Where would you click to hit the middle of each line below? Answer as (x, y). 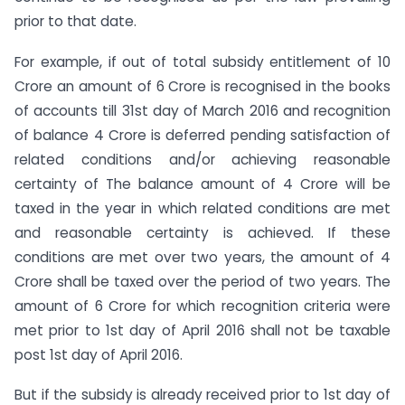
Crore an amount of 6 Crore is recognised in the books (202, 86)
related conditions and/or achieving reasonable (202, 159)
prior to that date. (75, 21)
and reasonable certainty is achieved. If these (202, 232)
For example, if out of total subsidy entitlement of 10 (202, 61)
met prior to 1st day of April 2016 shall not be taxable (202, 330)
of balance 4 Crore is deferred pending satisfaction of (202, 135)
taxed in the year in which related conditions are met (202, 208)
